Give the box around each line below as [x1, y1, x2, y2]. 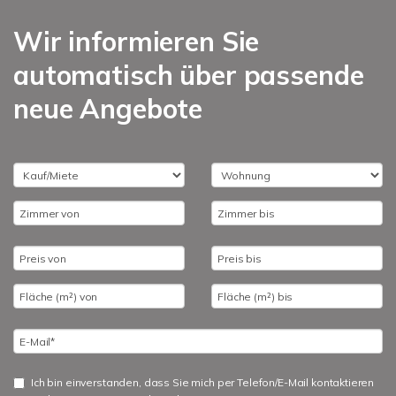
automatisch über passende [13, 58, 364, 92]
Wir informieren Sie [13, 25, 260, 58]
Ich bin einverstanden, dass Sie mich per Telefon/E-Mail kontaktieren [31, 376, 375, 389]
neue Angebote [13, 92, 203, 126]
